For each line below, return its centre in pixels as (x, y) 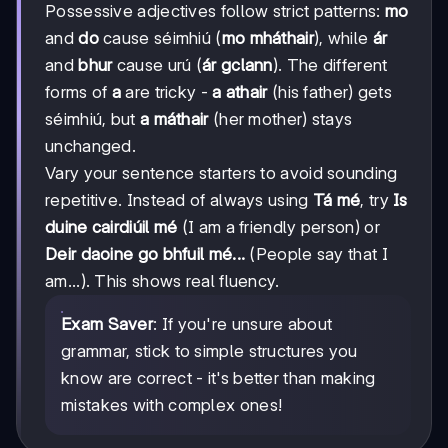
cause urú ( (157, 65)
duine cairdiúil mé (111, 227)
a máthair (174, 119)
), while (343, 38)
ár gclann (237, 65)
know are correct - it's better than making (218, 378)
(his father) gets (330, 92)
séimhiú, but (92, 119)
